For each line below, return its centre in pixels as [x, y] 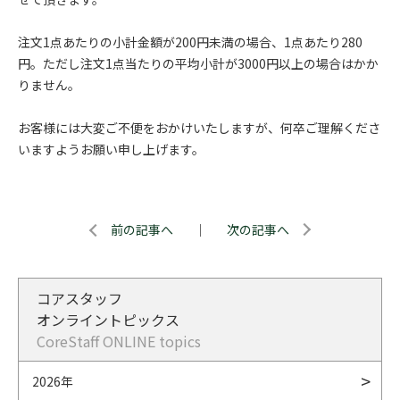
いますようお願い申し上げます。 [111, 149]
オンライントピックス [108, 320]
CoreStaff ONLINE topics [119, 341]
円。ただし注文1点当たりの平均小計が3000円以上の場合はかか [198, 63]
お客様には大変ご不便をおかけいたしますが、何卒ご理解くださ [199, 128]
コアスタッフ [79, 298]
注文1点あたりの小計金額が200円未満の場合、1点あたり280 [190, 42]
